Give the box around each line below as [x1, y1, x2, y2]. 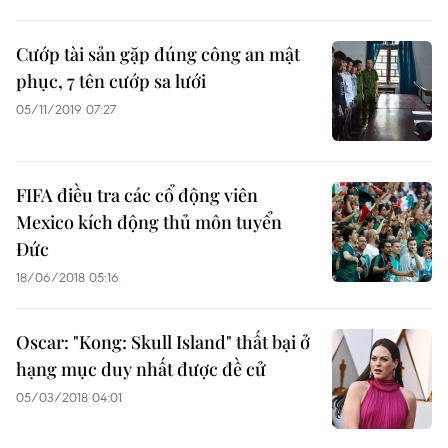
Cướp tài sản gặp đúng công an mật [16, 42, 300, 66]
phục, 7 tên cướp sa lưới [16, 69, 206, 93]
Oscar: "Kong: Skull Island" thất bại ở [16, 330, 310, 354]
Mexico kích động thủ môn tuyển [16, 210, 282, 234]
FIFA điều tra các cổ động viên [16, 183, 258, 207]
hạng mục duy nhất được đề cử [16, 357, 266, 381]
